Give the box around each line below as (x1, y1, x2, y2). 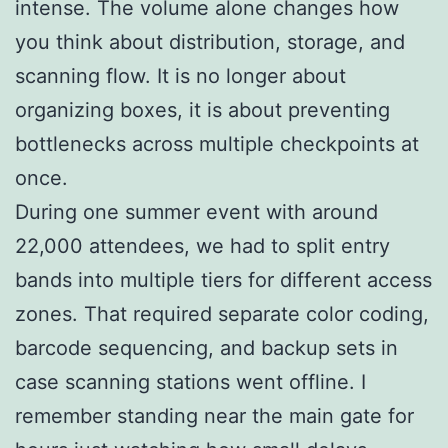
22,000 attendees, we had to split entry (15, 233, 390, 258)
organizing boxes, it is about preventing (15, 97, 390, 122)
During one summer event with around (15, 199, 378, 224)
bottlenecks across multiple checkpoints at (15, 131, 419, 156)
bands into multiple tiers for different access (15, 267, 432, 292)
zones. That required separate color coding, (15, 301, 429, 326)
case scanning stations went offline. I (15, 369, 366, 394)
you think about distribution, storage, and (15, 29, 405, 54)
